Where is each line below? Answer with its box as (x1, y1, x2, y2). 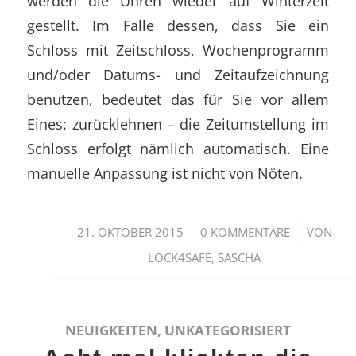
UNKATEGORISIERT (164, 320, 291, 339)
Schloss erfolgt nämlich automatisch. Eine (26, 137, 330, 158)
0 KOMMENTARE (199, 223, 290, 240)
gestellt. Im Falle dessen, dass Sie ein (26, 14, 330, 35)
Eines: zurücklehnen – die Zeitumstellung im (26, 113, 330, 133)
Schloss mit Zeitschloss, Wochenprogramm (26, 39, 330, 60)
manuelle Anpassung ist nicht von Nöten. (26, 162, 303, 183)
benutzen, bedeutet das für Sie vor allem (26, 88, 330, 109)
